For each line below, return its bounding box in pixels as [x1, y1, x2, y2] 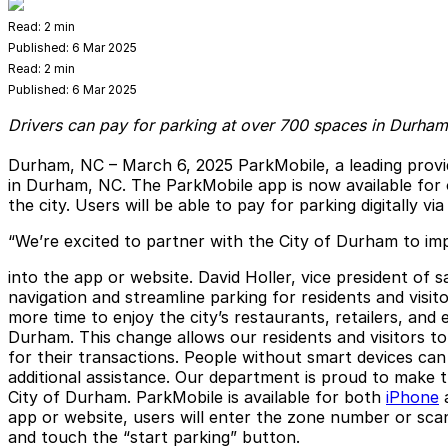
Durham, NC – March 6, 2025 [8, 154, 233, 175]
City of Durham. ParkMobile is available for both [8, 386, 386, 407]
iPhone [386, 386, 439, 407]
